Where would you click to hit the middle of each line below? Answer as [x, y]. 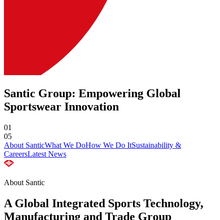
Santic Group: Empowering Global [92, 94]
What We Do [65, 145]
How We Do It [109, 145]
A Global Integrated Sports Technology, [104, 204]
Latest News [47, 154]
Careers [16, 154]
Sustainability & [156, 145]
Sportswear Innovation [61, 107]
